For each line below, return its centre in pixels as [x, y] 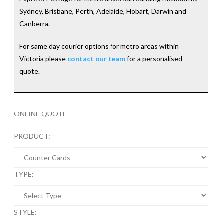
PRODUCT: [32, 136]
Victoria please [43, 59]
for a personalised [154, 59]
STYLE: [25, 212]
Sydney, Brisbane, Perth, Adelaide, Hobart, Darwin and [103, 11]
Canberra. [35, 24]
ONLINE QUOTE [40, 114]
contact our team [96, 59]
